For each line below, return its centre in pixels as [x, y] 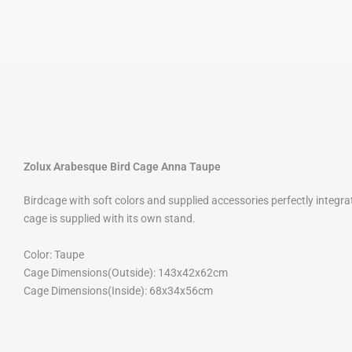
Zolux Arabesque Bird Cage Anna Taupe [122, 167]
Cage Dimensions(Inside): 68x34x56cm [118, 291]
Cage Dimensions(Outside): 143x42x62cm [126, 273]
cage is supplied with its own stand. [110, 218]
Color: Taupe [54, 255]
